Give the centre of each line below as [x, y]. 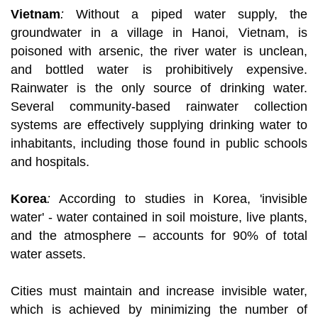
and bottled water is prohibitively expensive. [159, 70]
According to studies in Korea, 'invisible [179, 199]
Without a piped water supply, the [186, 15]
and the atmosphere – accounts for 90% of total [159, 236]
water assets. [48, 254]
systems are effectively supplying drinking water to [159, 125]
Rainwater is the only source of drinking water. [159, 88]
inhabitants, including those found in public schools [159, 144]
